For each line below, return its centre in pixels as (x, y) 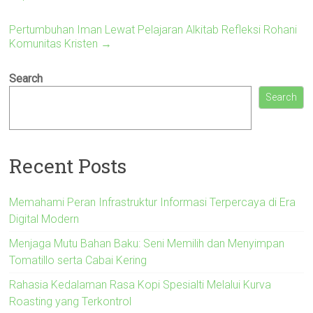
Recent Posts (68, 166)
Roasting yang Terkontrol (71, 301)
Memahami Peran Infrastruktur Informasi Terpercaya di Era (153, 202)
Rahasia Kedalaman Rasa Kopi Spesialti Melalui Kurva (140, 284)
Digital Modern (44, 219)
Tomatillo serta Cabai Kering (78, 260)
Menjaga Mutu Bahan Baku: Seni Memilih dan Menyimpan (147, 243)
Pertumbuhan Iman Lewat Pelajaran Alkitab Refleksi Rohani (153, 30)
